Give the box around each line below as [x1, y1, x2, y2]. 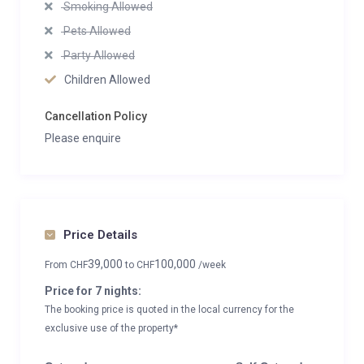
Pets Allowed [61, 24, 131, 37]
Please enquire [45, 132, 121, 145]
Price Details [63, 227, 137, 242]
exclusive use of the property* [45, 323, 178, 334]
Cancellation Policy [45, 110, 147, 123]
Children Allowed [64, 73, 150, 86]
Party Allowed [61, 49, 135, 62]
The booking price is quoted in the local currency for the [45, 304, 294, 315]
